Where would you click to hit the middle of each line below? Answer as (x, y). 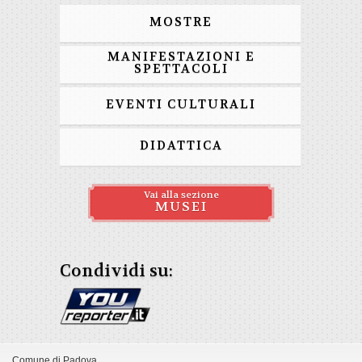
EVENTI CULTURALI (181, 104)
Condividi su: (116, 271)
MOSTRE (181, 22)
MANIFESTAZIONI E (181, 57)
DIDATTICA (181, 145)
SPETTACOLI (181, 69)
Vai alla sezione (181, 195)
